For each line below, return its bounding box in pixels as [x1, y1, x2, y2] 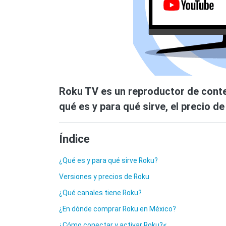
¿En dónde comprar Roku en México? [59, 205, 176, 213]
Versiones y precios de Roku [59, 173, 149, 181]
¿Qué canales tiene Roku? [59, 189, 142, 197]
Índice [59, 132, 90, 146]
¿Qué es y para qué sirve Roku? [59, 156, 158, 165]
